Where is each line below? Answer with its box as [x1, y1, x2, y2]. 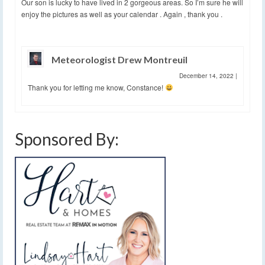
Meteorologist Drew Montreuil [51, 53, 188, 65]
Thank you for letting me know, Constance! [28, 82, 165, 92]
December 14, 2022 [179, 71, 235, 80]
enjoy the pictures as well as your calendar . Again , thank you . [21, 8, 222, 19]
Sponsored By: [15, 128, 119, 149]
